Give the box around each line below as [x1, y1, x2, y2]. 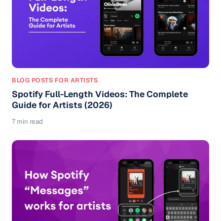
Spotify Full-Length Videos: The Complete [12, 88, 188, 100]
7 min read [12, 116, 43, 126]
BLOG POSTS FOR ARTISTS [12, 75, 98, 84]
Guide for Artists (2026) [12, 99, 112, 110]
